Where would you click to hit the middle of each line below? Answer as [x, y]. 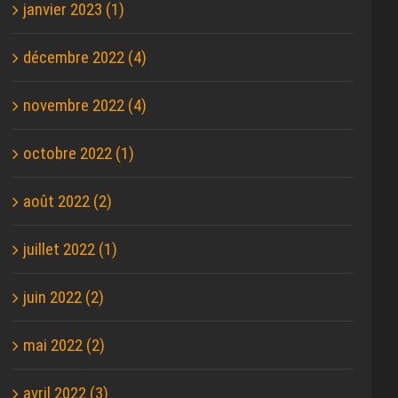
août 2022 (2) [68, 202]
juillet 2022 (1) [71, 250]
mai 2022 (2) [64, 346]
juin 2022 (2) [64, 298]
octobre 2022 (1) [79, 154]
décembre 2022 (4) [85, 58]
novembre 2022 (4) [85, 106]
